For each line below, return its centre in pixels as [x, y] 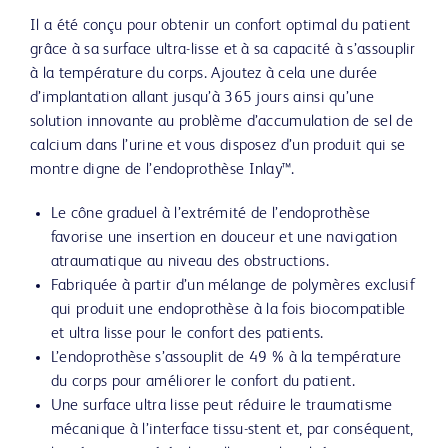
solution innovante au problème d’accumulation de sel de [221, 122]
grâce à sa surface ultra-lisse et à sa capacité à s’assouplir [223, 50]
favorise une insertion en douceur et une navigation [224, 238]
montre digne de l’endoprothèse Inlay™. [162, 170]
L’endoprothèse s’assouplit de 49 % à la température [226, 358]
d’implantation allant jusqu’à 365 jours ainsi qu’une [202, 98]
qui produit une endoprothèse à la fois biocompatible [228, 310]
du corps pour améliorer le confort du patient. [202, 382]
